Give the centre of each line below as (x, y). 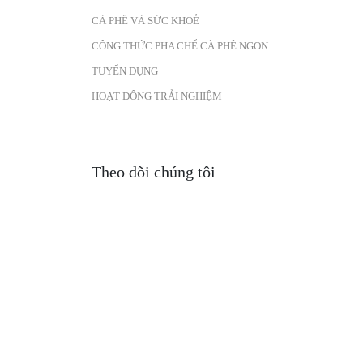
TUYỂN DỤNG (124, 71)
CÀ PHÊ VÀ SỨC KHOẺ (145, 21)
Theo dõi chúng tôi (153, 172)
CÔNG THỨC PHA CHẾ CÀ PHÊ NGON (179, 46)
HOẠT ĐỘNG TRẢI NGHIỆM (156, 96)
